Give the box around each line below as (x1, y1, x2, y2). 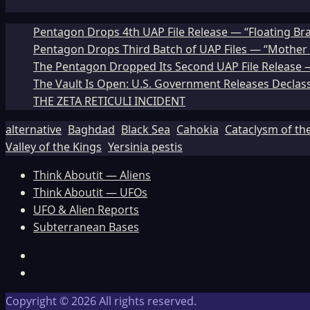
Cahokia (176, 122, 219, 138)
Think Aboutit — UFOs (33, 185, 147, 201)
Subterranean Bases (33, 219, 139, 235)
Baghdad (68, 122, 115, 138)
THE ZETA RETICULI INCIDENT (33, 93, 185, 109)
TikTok (33, 264, 66, 280)
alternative (6, 122, 62, 138)
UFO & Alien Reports (33, 202, 139, 218)
